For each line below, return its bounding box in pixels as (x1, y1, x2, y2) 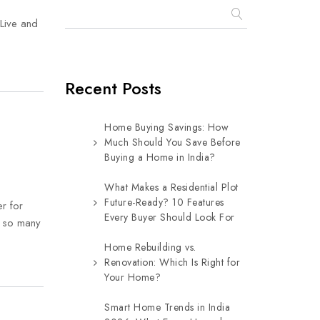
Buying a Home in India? (104, 150, 216, 164)
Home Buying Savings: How (104, 120, 229, 134)
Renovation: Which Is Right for (104, 255, 240, 269)
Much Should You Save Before (104, 135, 241, 149)
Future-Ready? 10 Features (104, 195, 224, 209)
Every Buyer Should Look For (104, 210, 235, 224)
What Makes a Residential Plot (104, 180, 239, 194)
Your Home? (104, 270, 161, 284)
